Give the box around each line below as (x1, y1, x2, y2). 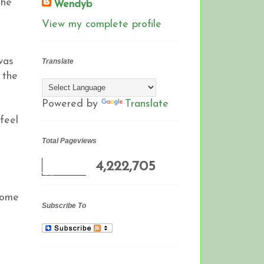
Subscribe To (42, 201, 86, 210)
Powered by (42, 98, 101, 110)
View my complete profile (42, 18, 161, 30)
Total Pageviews (42, 137, 97, 146)
